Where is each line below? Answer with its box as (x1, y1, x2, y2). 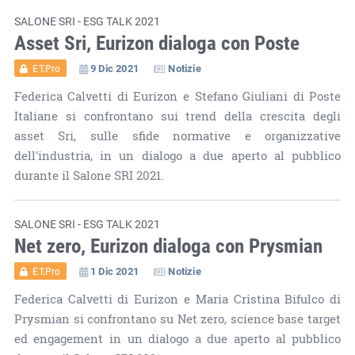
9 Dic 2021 (90, 60, 139, 75)
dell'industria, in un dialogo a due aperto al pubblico (13, 147, 342, 164)
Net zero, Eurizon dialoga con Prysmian (13, 231, 323, 258)
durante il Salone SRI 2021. (13, 166, 164, 184)
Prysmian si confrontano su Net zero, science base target (13, 310, 342, 327)
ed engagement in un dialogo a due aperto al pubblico (13, 330, 342, 347)
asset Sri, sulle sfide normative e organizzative (13, 127, 342, 144)
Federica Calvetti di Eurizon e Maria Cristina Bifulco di (13, 290, 342, 307)
